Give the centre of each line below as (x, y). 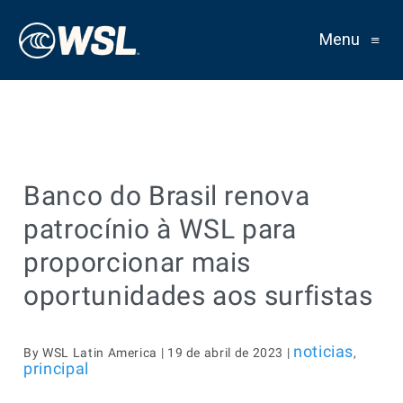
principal (56, 368)
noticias (324, 351)
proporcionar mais (138, 262)
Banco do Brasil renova (167, 196)
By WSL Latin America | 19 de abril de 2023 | (159, 353)
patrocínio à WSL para (160, 229)
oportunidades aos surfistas (198, 296)
